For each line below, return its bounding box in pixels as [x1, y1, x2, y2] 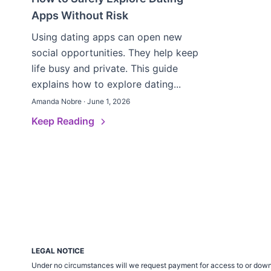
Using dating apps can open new [31, 31, 182, 43]
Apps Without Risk [31, 9, 128, 22]
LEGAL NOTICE [31, 246, 84, 255]
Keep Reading [31, 115, 97, 127]
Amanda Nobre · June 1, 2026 [31, 97, 130, 106]
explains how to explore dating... [31, 78, 181, 90]
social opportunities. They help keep [31, 47, 198, 59]
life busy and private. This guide [31, 62, 178, 74]
